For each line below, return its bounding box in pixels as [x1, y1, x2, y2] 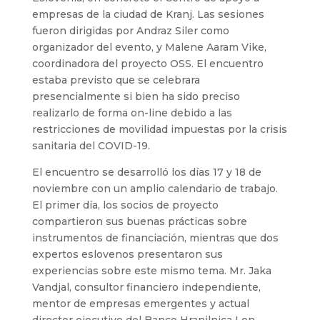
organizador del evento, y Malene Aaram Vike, [31, 40, 266, 54]
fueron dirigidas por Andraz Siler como [31, 24, 229, 37]
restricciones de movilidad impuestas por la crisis [31, 122, 287, 136]
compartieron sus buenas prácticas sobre [31, 214, 247, 228]
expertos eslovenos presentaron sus [31, 247, 223, 261]
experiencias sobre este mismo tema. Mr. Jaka [31, 264, 271, 277]
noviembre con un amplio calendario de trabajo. [31, 181, 278, 195]
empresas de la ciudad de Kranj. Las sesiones [31, 7, 264, 21]
